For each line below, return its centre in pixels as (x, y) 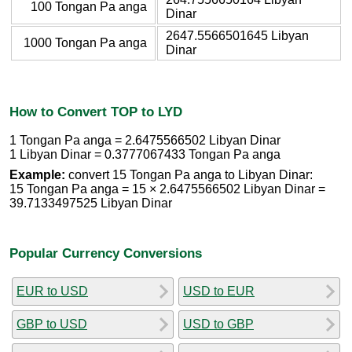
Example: (37, 175)
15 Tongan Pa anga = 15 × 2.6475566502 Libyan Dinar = (167, 189)
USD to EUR (219, 291)
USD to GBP (218, 324)
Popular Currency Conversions (106, 253)
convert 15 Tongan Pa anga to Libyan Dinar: (189, 175)
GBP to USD (52, 324)
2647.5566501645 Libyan (237, 35)
